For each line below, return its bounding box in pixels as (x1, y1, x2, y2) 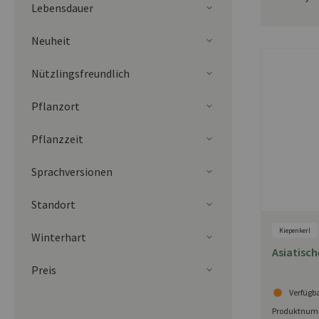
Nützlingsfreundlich (31, 66, 130, 80)
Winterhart (31, 229, 86, 244)
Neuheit (31, 33, 70, 48)
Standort (31, 197, 75, 211)
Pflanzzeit (31, 131, 83, 146)
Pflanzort (31, 98, 80, 113)
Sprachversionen (31, 164, 113, 179)
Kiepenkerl (279, 225, 310, 235)
